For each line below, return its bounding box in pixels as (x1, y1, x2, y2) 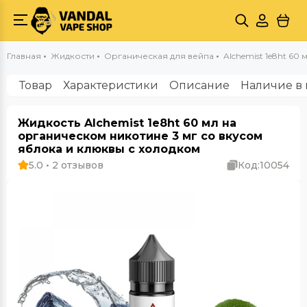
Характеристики (63, 79, 158, 92)
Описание (169, 79, 230, 92)
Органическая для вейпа (104, 51, 214, 61)
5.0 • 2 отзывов (29, 159, 103, 171)
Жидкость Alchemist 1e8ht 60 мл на (18, 116, 236, 130)
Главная (7, 51, 41, 61)
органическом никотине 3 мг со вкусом (18, 130, 262, 143)
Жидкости (51, 51, 95, 61)
